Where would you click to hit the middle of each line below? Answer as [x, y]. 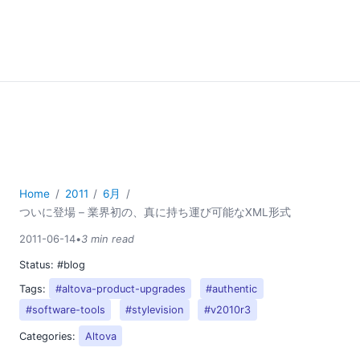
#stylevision [155, 310]
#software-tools [65, 310]
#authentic [232, 288]
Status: [38, 264]
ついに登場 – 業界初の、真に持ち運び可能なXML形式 [155, 212]
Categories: [49, 336]
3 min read [108, 239]
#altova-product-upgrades [120, 288]
